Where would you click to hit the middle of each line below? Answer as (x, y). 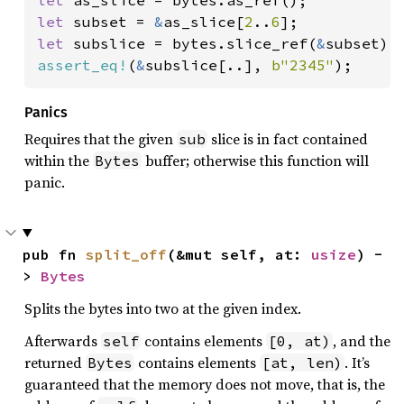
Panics (46, 112)
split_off (126, 254)
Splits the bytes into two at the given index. (163, 308)
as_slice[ (204, 21)
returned (55, 362)
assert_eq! (82, 64)
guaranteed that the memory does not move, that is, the (205, 384)
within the (59, 160)
